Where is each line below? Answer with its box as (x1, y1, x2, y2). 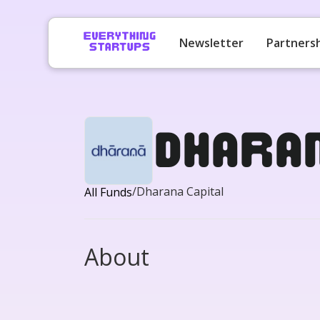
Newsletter (179, 35, 244, 51)
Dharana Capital (136, 184, 224, 200)
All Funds (84, 184, 132, 201)
